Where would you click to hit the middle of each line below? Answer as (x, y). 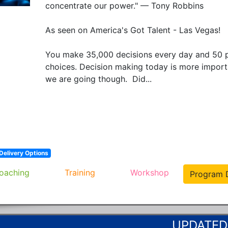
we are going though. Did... (98, 79)
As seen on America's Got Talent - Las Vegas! (133, 30)
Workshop (150, 172)
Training (80, 172)
